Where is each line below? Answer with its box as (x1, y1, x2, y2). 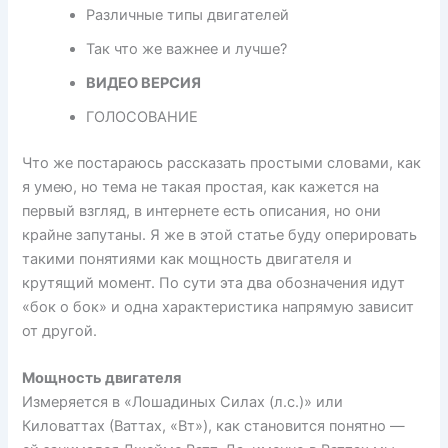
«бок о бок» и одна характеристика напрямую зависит (22, 297, 415, 316)
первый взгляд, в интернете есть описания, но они (22, 201, 382, 220)
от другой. (22, 321, 98, 340)
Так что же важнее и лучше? (86, 40, 288, 59)
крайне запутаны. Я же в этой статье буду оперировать (22, 225, 418, 244)
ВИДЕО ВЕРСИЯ (86, 74, 202, 93)
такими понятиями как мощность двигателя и (22, 249, 353, 268)
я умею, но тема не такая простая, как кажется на (22, 177, 380, 196)
